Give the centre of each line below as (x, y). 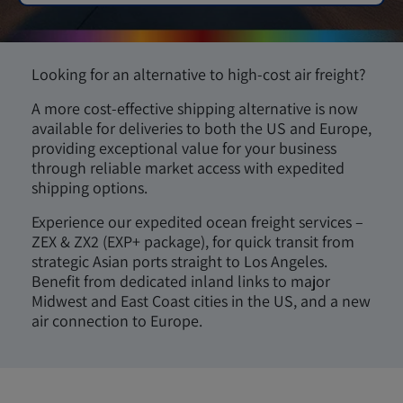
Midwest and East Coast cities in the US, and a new (201, 301)
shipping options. (90, 188)
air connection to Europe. (117, 321)
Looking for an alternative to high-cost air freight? (199, 74)
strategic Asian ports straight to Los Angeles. (179, 261)
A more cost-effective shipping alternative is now (195, 108)
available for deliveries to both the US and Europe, (201, 128)
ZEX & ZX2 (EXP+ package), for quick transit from (193, 242)
